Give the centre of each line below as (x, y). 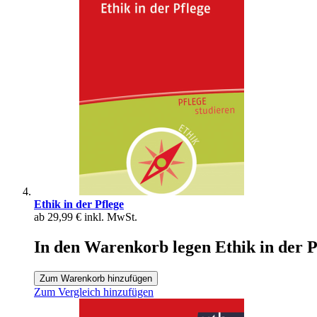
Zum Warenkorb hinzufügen (96, 279)
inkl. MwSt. (111, 217)
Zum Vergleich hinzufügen (94, 292)
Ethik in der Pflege (79, 204)
